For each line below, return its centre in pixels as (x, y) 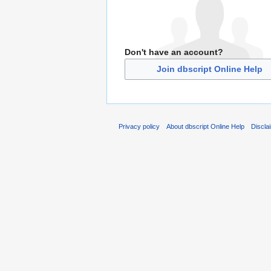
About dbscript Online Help (206, 126)
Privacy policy (139, 126)
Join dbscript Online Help (209, 69)
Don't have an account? (174, 52)
